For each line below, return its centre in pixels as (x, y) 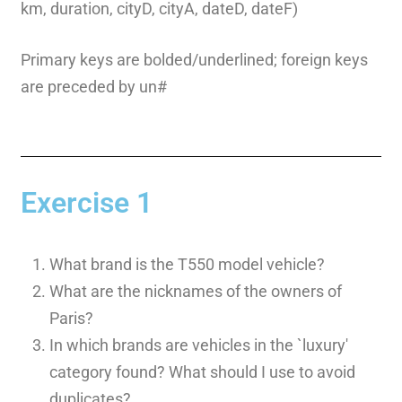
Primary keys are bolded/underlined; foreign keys (194, 59)
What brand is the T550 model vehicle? (187, 264)
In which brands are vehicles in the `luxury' (198, 345)
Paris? (71, 318)
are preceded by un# (93, 86)
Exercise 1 (86, 202)
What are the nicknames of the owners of (195, 291)
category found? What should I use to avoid (202, 371)
